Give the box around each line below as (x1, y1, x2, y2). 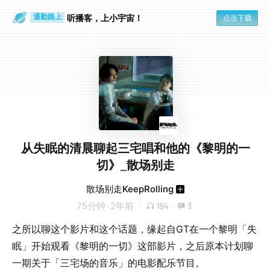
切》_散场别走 (96, 157, 175, 172)
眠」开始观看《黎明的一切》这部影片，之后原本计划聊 (12, 240, 253, 252)
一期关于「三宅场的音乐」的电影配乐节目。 (12, 257, 205, 269)
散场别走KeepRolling (86, 183, 174, 195)
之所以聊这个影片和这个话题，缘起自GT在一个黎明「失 (12, 223, 257, 235)
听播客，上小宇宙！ (67, 13, 143, 23)
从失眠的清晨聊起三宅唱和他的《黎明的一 (20, 140, 250, 155)
